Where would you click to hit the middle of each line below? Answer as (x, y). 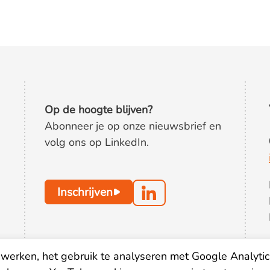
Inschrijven (85, 192)
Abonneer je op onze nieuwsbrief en (133, 126)
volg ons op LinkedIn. (96, 143)
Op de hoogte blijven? (98, 110)
